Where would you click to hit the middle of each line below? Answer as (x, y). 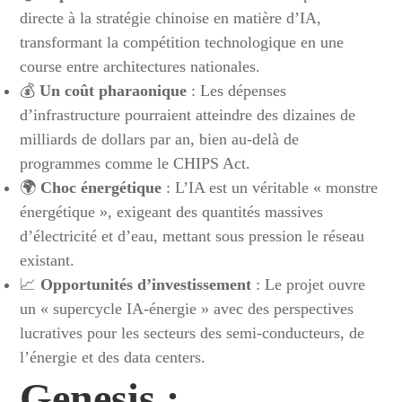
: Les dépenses (237, 91)
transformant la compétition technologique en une (182, 42)
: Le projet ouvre (309, 284)
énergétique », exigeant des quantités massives (172, 212)
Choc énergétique (101, 188)
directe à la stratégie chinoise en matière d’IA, (171, 18)
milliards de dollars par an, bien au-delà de (160, 139)
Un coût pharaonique (114, 91)
